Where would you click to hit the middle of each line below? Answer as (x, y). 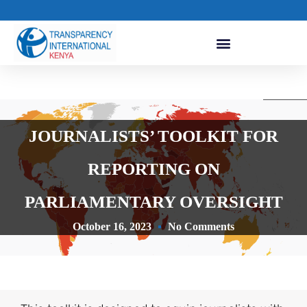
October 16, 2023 (112, 227)
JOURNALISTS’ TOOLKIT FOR (153, 136)
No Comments (201, 227)
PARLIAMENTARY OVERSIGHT (153, 202)
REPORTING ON (153, 169)
